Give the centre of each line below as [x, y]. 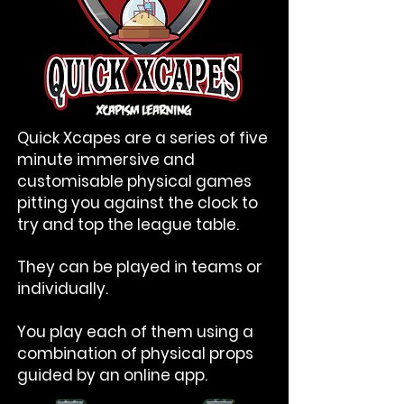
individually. [63, 289]
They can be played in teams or [140, 267]
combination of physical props [135, 353]
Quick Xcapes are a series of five [142, 138]
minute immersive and [106, 160]
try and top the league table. [128, 225]
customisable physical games [134, 181]
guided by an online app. [112, 375]
